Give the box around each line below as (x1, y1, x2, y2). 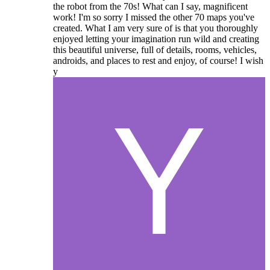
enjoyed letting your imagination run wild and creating (53, 34, 259, 45)
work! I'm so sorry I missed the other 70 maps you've (53, 12, 254, 23)
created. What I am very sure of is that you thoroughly (53, 23, 258, 34)
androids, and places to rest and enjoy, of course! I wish (53, 55, 263, 66)
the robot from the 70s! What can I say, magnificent (53, 1, 248, 12)
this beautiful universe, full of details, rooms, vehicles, (53, 45, 257, 55)
